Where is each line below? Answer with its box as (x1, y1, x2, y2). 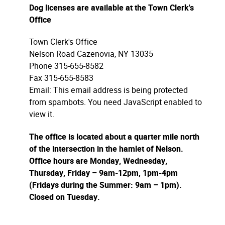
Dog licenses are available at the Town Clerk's (29, 2, 194, 14)
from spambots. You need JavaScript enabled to (29, 96, 202, 108)
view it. (29, 108, 54, 121)
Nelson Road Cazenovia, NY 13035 (29, 48, 153, 60)
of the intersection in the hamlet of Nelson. (29, 143, 183, 156)
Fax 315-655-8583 (29, 72, 93, 84)
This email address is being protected (53, 84, 188, 96)
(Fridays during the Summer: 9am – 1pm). (29, 179, 182, 192)
